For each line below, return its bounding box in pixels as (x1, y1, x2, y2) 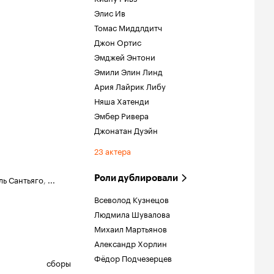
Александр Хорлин (94, 237, 167, 249)
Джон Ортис (94, 35, 141, 48)
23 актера (94, 144, 131, 157)
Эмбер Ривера (94, 109, 149, 121)
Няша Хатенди (94, 94, 149, 106)
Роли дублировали (94, 172, 178, 183)
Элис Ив (94, 6, 125, 18)
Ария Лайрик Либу (94, 80, 166, 92)
